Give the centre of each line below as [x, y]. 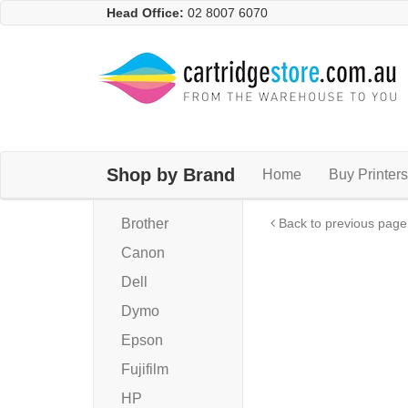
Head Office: [145, 13]
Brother [145, 224]
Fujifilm [145, 370]
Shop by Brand [171, 175]
